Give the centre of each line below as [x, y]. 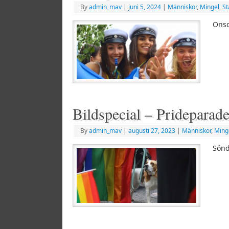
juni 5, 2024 [145, 7]
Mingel [210, 7]
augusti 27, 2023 [152, 131]
